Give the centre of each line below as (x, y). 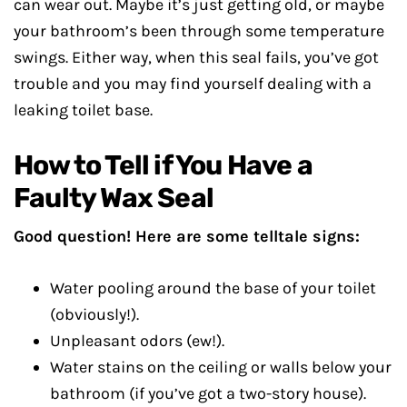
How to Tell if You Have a (163, 166)
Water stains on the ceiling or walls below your (221, 367)
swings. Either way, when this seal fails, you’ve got (196, 58)
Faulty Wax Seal (114, 199)
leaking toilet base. (83, 110)
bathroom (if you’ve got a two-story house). (208, 394)
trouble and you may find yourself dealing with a (193, 84)
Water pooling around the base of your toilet (213, 288)
